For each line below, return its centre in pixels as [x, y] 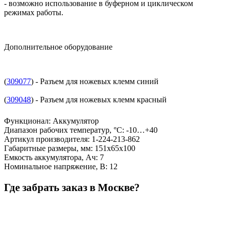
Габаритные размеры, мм [47, 148]
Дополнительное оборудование [58, 47]
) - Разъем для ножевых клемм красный [99, 99]
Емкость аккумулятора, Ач [50, 157]
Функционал [26, 121]
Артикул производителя [46, 139]
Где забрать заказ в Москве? [72, 187]
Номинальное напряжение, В [55, 166]
